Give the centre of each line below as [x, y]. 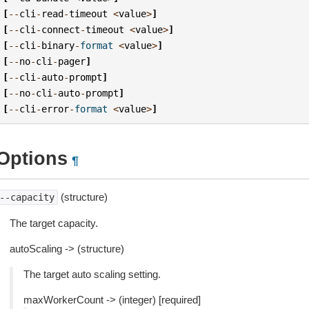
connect [61, 29]
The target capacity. [53, 223]
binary [58, 45]
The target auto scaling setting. [92, 274]
